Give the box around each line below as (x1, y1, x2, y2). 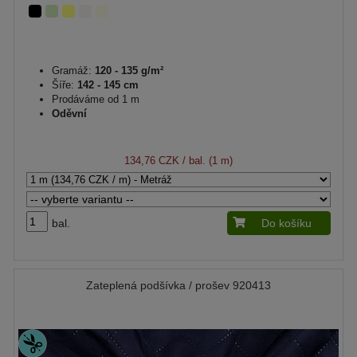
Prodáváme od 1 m (52, 92, 139, 105)
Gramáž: (52, 64, 92, 76)
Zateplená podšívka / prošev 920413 (86, 278, 271, 292)
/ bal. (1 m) (179, 154, 233, 167)
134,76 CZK (124, 154, 179, 167)
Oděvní (52, 107, 87, 120)
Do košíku (261, 216, 312, 229)
